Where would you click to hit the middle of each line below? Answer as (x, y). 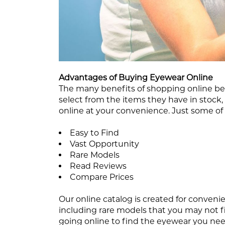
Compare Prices (102, 177)
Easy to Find (94, 133)
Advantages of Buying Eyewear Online (136, 77)
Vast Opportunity (104, 144)
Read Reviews (98, 166)
